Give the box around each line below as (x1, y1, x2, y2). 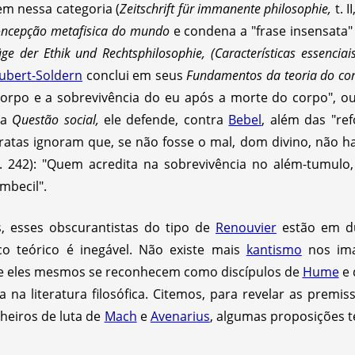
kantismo (246, 240, 302, 258)
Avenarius (150, 307, 210, 325)
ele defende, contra (104, 110, 229, 128)
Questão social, (12, 110, 105, 128)
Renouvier (215, 218, 277, 236)
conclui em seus (82, 66, 187, 84)
